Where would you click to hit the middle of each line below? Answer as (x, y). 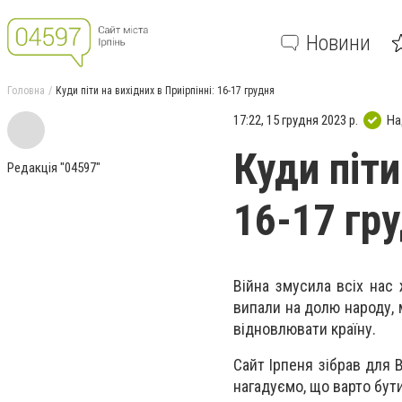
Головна (26, 91)
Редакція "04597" (54, 168)
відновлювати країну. (305, 329)
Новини (338, 43)
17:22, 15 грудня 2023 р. (296, 120)
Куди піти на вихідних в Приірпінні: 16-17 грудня (165, 91)
